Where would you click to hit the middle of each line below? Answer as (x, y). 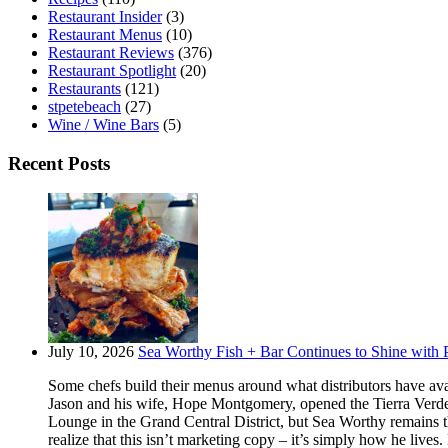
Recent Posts (59, 163)
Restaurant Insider (105, 16)
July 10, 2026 (91, 352)
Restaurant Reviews (111, 52)
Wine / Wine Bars (103, 124)
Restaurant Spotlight (112, 70)
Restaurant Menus (105, 34)
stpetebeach (84, 106)
